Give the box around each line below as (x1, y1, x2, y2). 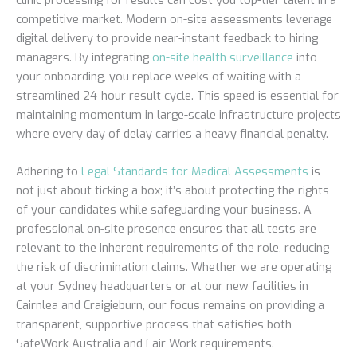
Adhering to (16, 163, 81, 180)
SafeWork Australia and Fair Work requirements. (16, 335, 274, 352)
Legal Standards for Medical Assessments (81, 163, 308, 180)
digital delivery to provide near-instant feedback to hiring (16, 29, 318, 46)
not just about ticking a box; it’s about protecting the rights (16, 182, 329, 199)
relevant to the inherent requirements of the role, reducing (16, 240, 329, 257)
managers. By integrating (16, 49, 152, 65)
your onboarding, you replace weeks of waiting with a (16, 68, 301, 84)
